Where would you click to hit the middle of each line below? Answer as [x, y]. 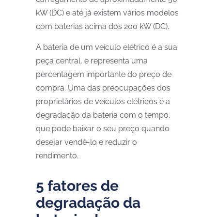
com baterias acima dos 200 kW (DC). [102, 26]
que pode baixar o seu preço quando [103, 129]
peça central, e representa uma [92, 61]
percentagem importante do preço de [104, 74]
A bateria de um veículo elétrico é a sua [107, 47]
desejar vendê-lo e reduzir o [86, 142]
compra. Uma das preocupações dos [103, 88]
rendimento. [57, 156]
